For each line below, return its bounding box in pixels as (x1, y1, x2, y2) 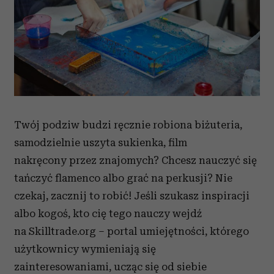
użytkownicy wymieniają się (14, 242, 156, 255)
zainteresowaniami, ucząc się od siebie (14, 260, 207, 273)
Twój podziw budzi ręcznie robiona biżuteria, (14, 118, 242, 131)
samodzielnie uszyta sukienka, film (14, 136, 187, 149)
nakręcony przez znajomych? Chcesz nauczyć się (14, 154, 257, 166)
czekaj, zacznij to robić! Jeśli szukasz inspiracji (14, 189, 250, 202)
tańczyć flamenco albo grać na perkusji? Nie (14, 171, 232, 184)
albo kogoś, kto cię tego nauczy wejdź (14, 207, 202, 220)
